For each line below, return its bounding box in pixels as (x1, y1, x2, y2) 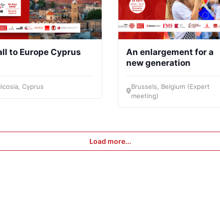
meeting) (131, 91, 159, 100)
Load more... (89, 137, 131, 145)
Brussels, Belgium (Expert (131, 82, 210, 90)
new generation (126, 57, 192, 68)
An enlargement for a (126, 47, 214, 57)
